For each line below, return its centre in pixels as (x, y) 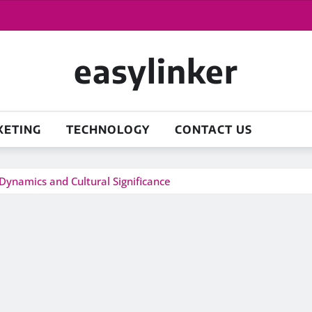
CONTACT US (213, 130)
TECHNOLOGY (108, 130)
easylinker (156, 71)
